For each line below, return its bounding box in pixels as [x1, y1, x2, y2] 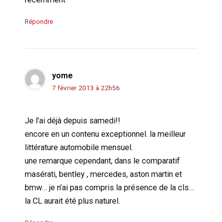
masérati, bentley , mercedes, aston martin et [24, 169, 182, 179]
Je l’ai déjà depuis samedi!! [24, 115, 120, 125]
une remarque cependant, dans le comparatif [24, 156, 180, 166]
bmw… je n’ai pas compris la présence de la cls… [24, 182, 194, 192]
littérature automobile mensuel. [24, 142, 133, 152]
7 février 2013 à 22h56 [52, 84, 120, 92]
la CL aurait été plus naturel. [24, 196, 120, 206]
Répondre [24, 18, 53, 26]
